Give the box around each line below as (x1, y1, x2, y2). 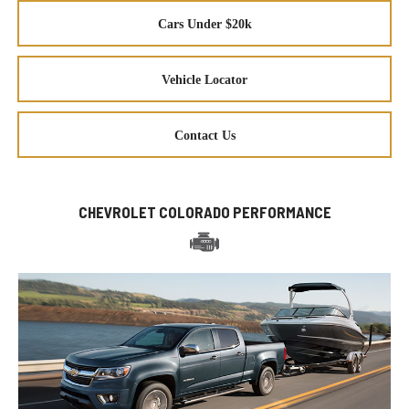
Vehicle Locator (162, 73, 247, 88)
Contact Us (173, 129, 236, 143)
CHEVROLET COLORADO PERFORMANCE (78, 203, 331, 222)
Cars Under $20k (157, 17, 252, 32)
